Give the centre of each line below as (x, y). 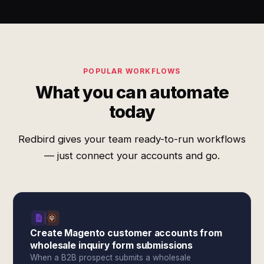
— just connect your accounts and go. (132, 156)
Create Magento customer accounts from (126, 233)
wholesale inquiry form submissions (112, 245)
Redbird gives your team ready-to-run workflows (132, 139)
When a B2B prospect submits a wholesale (111, 258)
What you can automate (132, 92)
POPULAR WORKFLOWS (132, 71)
